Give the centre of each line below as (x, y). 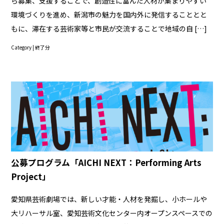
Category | (23, 48)
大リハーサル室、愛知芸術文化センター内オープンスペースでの (112, 213)
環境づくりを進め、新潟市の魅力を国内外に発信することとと (109, 15)
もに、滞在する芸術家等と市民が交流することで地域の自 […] (109, 29)
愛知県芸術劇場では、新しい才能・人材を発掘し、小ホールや (109, 199)
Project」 (31, 177)
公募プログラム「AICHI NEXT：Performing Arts (106, 163)
